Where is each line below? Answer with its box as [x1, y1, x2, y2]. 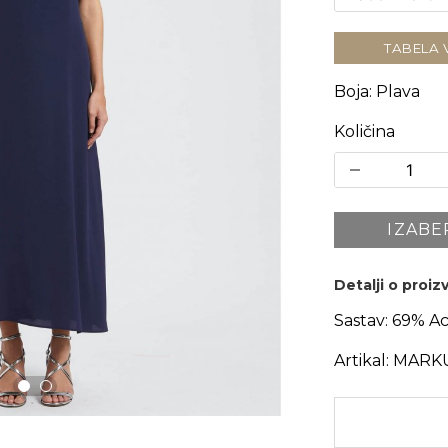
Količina [333, 121, 395, 141]
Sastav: [333, 310, 388, 330]
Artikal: [333, 350, 389, 370]
